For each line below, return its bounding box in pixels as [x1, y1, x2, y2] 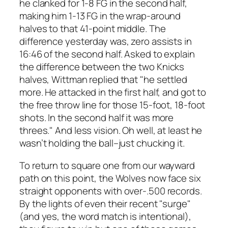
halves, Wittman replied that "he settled [19, 73, 187, 87]
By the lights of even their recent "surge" [19, 196, 191, 210]
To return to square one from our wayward [19, 158, 195, 172]
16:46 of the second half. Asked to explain [19, 47, 195, 61]
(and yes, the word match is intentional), [19, 209, 191, 223]
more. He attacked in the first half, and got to [19, 85, 207, 99]
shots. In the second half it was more [19, 111, 174, 125]
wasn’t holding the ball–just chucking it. [19, 136, 185, 150]
